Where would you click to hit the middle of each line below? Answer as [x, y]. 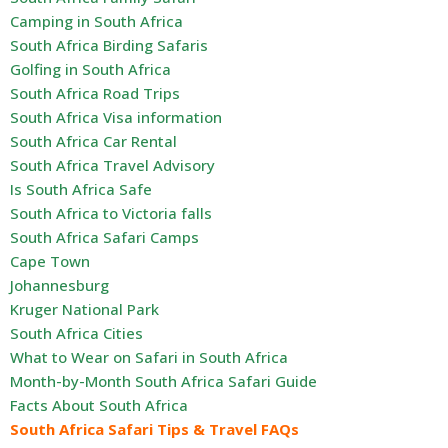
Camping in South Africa [96, 21]
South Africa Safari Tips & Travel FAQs [154, 429]
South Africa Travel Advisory [112, 165]
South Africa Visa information [116, 117]
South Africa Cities [76, 333]
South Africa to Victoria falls [111, 213]
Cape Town [50, 261]
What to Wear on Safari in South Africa [149, 357]
